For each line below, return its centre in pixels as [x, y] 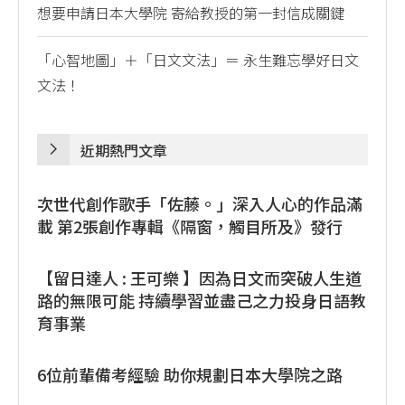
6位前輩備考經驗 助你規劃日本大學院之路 [190, 374]
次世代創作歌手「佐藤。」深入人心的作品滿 [200, 203]
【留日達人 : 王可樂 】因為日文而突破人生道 [199, 277]
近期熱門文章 [124, 150]
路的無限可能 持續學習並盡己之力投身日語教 [202, 300]
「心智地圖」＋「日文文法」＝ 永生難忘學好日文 [198, 59]
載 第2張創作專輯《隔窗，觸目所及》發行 [190, 226]
